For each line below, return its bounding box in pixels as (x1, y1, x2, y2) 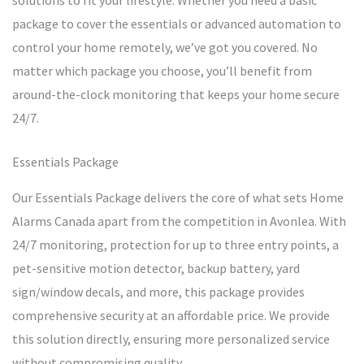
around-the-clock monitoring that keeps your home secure (12, 86, 340, 103)
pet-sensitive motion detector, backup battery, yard (12, 260, 300, 277)
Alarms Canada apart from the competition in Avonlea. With (12, 213, 346, 230)
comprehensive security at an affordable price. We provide (12, 307, 330, 324)
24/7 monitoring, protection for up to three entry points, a (12, 236, 339, 253)
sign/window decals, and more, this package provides (12, 284, 305, 301)
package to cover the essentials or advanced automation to (12, 15, 341, 32)
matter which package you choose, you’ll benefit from (12, 63, 312, 80)
